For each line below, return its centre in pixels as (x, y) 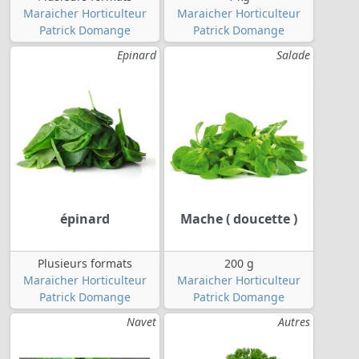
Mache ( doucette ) (239, 218)
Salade (293, 54)
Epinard (137, 54)
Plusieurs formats (85, 263)
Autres (294, 321)
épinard (85, 218)
